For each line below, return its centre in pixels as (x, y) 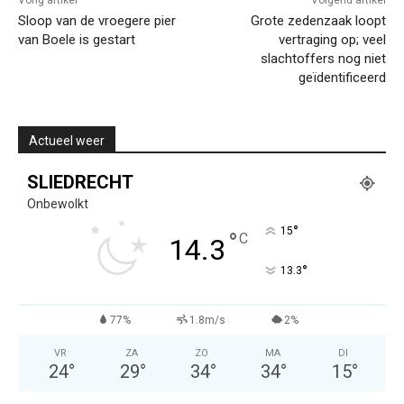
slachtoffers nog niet (323, 59)
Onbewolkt (58, 204)
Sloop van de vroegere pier (97, 21)
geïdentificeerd (342, 78)
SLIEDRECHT (80, 183)
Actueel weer (67, 141)
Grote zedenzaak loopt (318, 21)
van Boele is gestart (77, 40)
